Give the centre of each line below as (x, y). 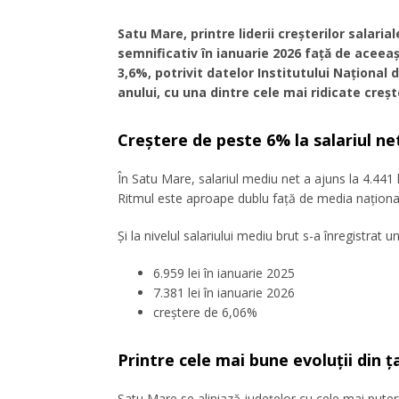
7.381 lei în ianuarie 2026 (224, 292)
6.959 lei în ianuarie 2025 (224, 273)
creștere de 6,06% (205, 312)
